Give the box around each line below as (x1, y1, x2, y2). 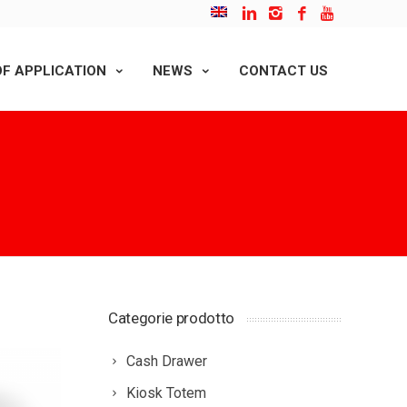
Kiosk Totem (126, 384, 206, 402)
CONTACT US (239, 63, 328, 79)
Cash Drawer (126, 352, 207, 370)
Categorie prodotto (108, 309, 234, 327)
